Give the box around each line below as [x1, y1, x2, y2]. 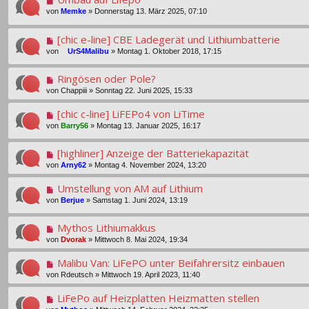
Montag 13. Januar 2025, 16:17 [97, 121, 201, 130]
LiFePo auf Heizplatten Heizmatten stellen [57, 290, 259, 305]
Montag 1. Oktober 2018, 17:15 [117, 46, 221, 55]
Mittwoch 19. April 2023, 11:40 [101, 270, 200, 279]
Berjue [61, 195, 84, 204]
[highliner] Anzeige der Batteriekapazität [57, 146, 249, 160]
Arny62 [61, 160, 86, 169]
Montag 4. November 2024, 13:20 [94, 160, 206, 169]
